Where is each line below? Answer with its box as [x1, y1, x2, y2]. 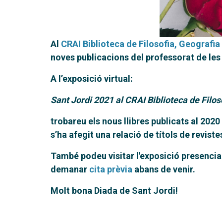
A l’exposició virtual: [51, 73, 133, 84]
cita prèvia [89, 164, 132, 174]
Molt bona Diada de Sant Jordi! [51, 185, 178, 196]
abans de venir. [132, 164, 195, 174]
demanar [51, 164, 89, 174]
